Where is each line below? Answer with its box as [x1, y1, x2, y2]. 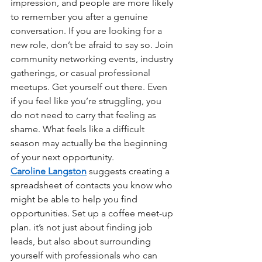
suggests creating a [89, 165, 172, 177]
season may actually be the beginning [11, 137, 170, 149]
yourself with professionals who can [11, 249, 160, 261]
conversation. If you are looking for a [11, 25, 164, 36]
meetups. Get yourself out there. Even [11, 81, 170, 92]
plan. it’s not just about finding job [11, 221, 155, 233]
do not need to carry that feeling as [11, 109, 158, 120]
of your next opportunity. [11, 151, 114, 163]
